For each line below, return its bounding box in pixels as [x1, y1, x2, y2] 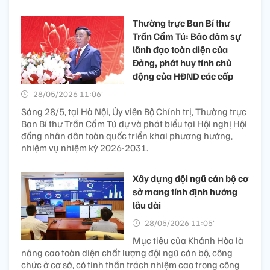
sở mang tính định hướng [133, 185, 237, 198]
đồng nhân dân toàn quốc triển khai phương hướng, [21, 129, 233, 142]
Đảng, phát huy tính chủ [133, 56, 231, 69]
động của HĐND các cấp [133, 69, 233, 82]
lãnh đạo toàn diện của [133, 43, 228, 55]
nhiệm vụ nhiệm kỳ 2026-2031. [21, 141, 148, 154]
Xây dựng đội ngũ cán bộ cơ [133, 172, 248, 184]
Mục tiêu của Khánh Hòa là [133, 234, 243, 246]
